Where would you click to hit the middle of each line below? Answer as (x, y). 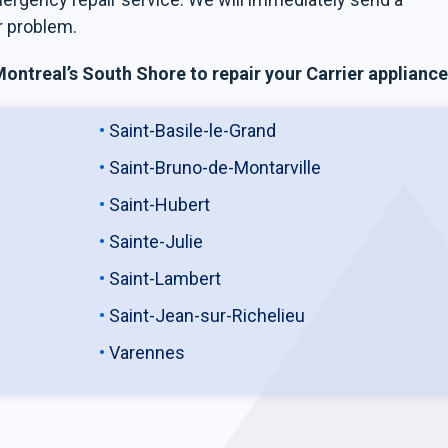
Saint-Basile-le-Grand (193, 130)
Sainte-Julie (156, 241)
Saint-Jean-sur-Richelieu (207, 315)
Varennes (147, 352)
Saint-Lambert (165, 278)
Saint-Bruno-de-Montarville (215, 167)
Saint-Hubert (160, 204)
